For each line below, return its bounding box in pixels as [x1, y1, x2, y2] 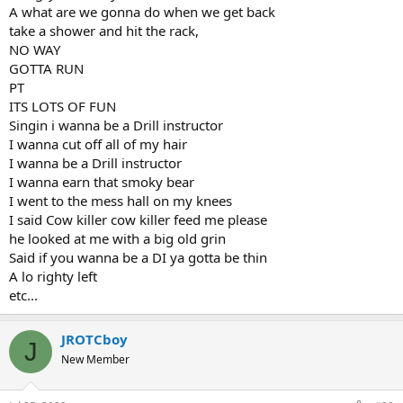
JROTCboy [61, 330, 128, 348]
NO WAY [9, 40, 60, 58]
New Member [61, 352, 130, 367]
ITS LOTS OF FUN [9, 97, 116, 115]
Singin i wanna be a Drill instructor [9, 116, 223, 134]
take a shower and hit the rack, [9, 22, 199, 40]
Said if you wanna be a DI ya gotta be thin [9, 248, 267, 266]
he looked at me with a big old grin [9, 229, 226, 247]
